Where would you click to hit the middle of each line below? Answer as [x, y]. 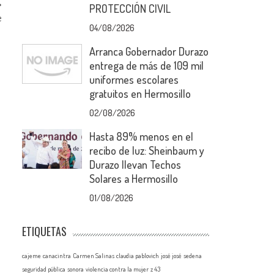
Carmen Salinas [94, 256]
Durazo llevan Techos [135, 165]
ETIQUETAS [45, 231]
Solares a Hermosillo [134, 179]
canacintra [57, 256]
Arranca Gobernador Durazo [149, 51]
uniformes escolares [134, 80]
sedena [193, 256]
